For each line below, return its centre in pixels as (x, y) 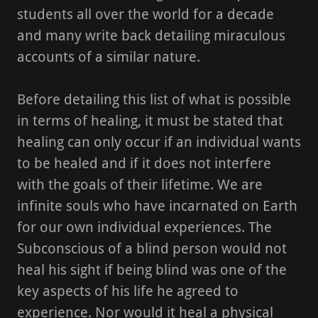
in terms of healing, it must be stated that (150, 121)
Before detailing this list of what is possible (154, 99)
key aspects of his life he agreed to (128, 291)
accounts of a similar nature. (109, 57)
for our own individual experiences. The (144, 227)
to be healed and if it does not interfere (144, 163)
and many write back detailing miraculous (151, 35)
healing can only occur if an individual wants (159, 142)
